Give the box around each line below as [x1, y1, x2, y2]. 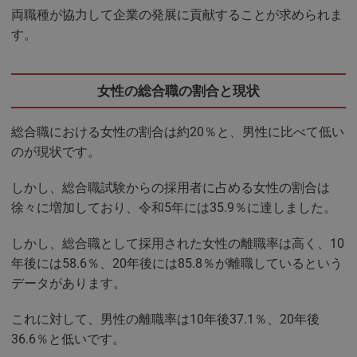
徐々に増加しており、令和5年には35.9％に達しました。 [11, 199, 336, 215]
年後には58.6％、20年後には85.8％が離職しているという [11, 255, 343, 271]
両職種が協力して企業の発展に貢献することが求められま [11, 7, 343, 23]
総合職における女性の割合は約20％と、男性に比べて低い [11, 124, 344, 139]
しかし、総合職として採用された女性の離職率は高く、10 [11, 235, 344, 251]
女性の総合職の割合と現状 [97, 82, 260, 99]
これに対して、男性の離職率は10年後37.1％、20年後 [11, 311, 320, 327]
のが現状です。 [11, 143, 100, 159]
